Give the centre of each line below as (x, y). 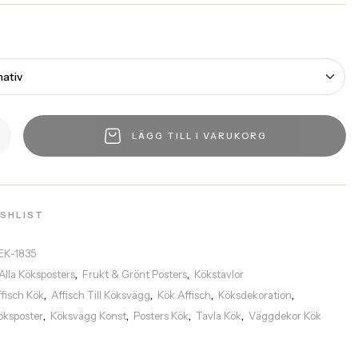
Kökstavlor (219, 274)
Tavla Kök (219, 316)
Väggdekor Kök (285, 316)
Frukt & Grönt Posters (135, 274)
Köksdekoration (255, 295)
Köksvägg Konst (89, 316)
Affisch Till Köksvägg (101, 295)
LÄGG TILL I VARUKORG (199, 135)
